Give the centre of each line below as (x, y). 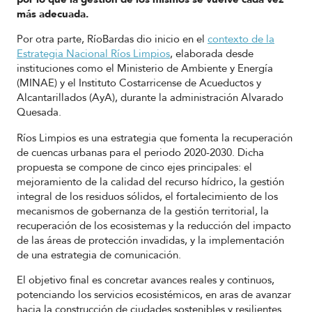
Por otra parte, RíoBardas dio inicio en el (112, 39)
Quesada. (39, 112)
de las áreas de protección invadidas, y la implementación (150, 240)
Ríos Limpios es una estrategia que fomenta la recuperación (155, 138)
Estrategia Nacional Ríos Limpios (93, 54)
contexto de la (241, 39)
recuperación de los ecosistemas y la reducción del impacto (154, 225)
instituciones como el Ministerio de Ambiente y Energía (145, 69)
